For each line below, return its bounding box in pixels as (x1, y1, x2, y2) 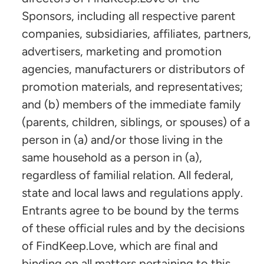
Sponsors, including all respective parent (22, 9, 236, 24)
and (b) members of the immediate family (22, 97, 241, 112)
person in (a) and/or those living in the (22, 133, 223, 147)
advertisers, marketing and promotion (22, 44, 222, 59)
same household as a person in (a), (22, 150, 202, 165)
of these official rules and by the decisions (22, 221, 245, 236)
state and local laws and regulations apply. (22, 186, 243, 200)
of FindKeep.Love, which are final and (22, 239, 218, 253)
